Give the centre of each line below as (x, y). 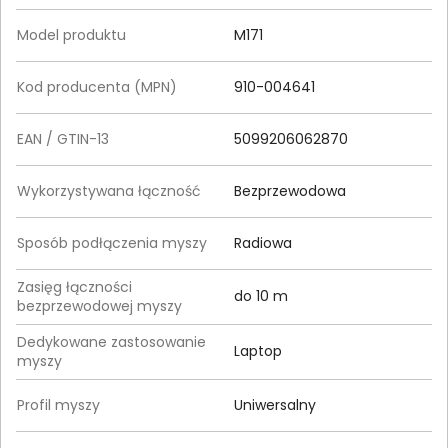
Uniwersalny (275, 404)
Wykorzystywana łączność (109, 190)
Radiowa (263, 242)
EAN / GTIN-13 (63, 138)
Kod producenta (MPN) (97, 86)
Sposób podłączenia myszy (112, 242)
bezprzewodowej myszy (99, 305)
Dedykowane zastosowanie (111, 341)
